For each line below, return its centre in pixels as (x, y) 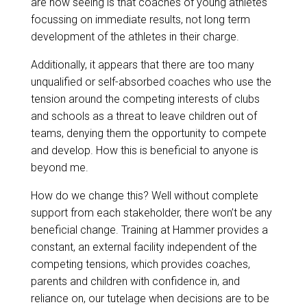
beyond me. (59, 167)
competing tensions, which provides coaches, (140, 264)
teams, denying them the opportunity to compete (148, 133)
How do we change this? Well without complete (144, 195)
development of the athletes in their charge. (135, 36)
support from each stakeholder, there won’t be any (151, 212)
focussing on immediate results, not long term (140, 19)
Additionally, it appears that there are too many (142, 64)
